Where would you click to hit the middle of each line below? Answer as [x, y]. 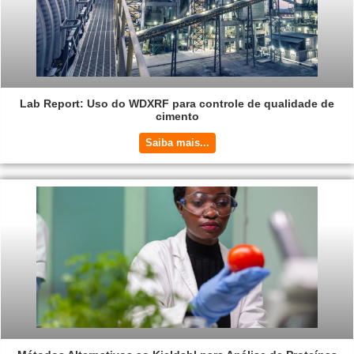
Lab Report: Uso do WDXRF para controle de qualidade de [177, 104]
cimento [177, 117]
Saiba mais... [177, 143]
